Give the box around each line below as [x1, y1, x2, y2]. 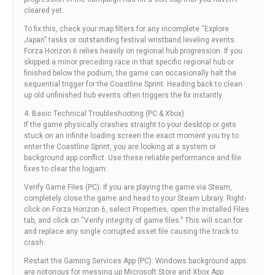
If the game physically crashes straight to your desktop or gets [24, 120, 236, 129]
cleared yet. [24, 6, 64, 15]
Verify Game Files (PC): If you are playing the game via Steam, [24, 182, 232, 192]
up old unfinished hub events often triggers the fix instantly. [24, 90, 223, 99]
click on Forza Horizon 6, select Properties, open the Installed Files [24, 204, 249, 214]
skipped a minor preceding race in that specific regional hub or [24, 57, 234, 66]
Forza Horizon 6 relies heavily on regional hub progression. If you [24, 46, 242, 55]
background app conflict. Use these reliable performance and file [24, 153, 241, 162]
